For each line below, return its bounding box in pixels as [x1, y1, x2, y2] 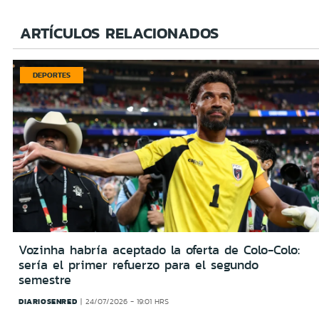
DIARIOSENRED [19, 296, 78, 308]
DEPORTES [33, 68, 70, 80]
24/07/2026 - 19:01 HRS [85, 296, 169, 308]
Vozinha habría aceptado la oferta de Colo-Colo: [19, 241, 300, 260]
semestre [19, 271, 71, 290]
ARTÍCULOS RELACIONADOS [20, 21, 219, 45]
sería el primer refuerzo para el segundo [19, 256, 258, 275]
